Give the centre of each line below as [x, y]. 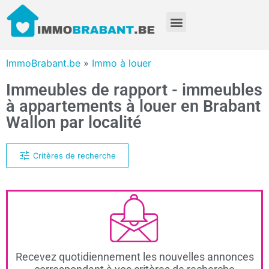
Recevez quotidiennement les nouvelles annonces [134, 256]
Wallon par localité [74, 123]
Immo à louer [122, 63]
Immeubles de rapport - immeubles [134, 90]
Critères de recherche [74, 155]
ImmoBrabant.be [43, 63]
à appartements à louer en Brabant [133, 107]
